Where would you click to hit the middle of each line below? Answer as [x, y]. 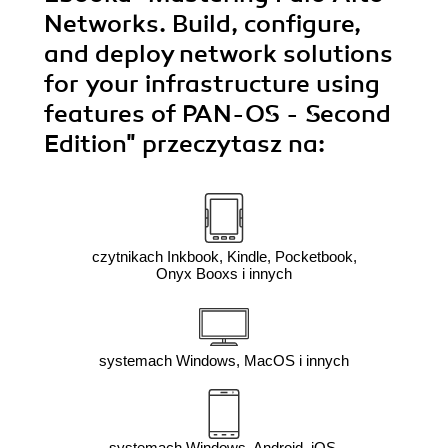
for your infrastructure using [212, 83]
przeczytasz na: [233, 143]
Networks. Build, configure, [202, 23]
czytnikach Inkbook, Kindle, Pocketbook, [224, 256]
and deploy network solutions [218, 53]
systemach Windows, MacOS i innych [224, 360]
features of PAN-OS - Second [217, 113]
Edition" [93, 143]
